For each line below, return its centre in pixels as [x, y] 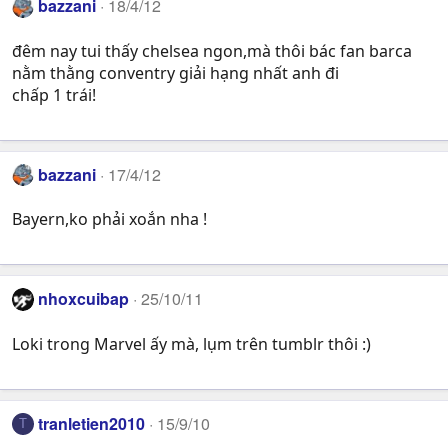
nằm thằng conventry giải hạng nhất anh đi [175, 72]
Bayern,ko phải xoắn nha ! [109, 219]
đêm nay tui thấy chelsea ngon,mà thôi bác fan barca [212, 50]
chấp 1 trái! [54, 94]
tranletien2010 [92, 423]
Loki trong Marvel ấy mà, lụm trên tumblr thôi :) [191, 343]
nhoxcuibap [84, 299]
